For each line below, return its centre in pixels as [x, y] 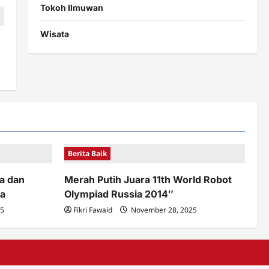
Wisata [54, 34]
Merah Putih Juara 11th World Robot [148, 180]
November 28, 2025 [163, 210]
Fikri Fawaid [93, 210]
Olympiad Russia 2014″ [119, 194]
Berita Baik [87, 153]
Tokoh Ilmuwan [71, 8]
